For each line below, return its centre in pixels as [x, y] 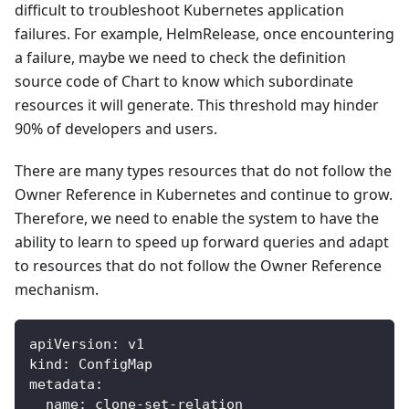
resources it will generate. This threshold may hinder [197, 105]
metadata [62, 384]
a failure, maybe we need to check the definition [180, 57]
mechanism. [57, 289]
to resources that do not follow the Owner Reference [198, 265]
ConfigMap [111, 364]
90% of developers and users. [116, 128]
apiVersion [70, 344]
